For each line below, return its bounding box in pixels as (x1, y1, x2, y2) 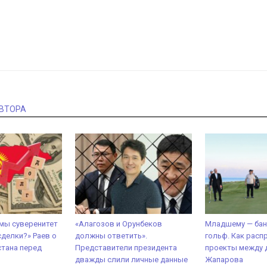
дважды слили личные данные (75, 254, 188, 264)
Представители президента (75, 243, 177, 252)
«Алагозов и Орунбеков (75, 219, 162, 228)
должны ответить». (75, 231, 147, 240)
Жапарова (205, 254, 243, 264)
